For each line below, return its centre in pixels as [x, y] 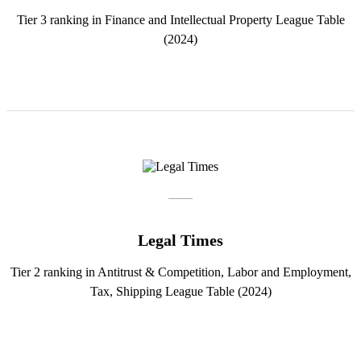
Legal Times [180, 241]
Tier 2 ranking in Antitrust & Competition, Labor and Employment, [180, 272]
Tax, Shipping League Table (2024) [180, 292]
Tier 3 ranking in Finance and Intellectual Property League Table [180, 20]
